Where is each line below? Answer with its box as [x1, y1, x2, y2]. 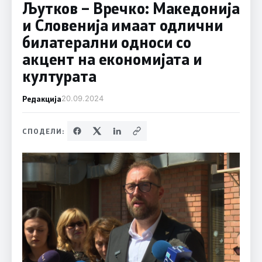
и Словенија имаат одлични [22, 15, 223, 35]
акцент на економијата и [22, 49, 202, 69]
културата [22, 66, 96, 86]
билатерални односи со [22, 32, 192, 52]
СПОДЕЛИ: [22, 126, 65, 136]
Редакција [22, 94, 61, 104]
